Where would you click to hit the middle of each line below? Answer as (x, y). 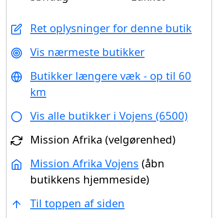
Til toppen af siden (77, 203)
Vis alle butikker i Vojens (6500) (109, 116)
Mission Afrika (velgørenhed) (103, 139)
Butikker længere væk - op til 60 (111, 76)
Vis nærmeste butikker (87, 52)
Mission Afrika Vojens (84, 163)
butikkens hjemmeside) (90, 179)
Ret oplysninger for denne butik (111, 28)
